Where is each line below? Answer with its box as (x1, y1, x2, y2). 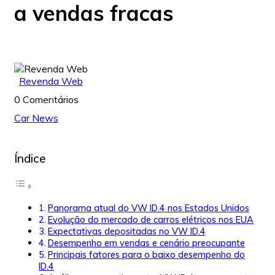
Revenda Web (19, 75, 83, 87)
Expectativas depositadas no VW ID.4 (47, 225, 206, 238)
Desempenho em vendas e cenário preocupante (47, 237, 245, 249)
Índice (14, 151, 46, 166)
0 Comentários (14, 93, 79, 106)
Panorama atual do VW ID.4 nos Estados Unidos (47, 202, 249, 214)
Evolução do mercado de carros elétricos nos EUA (47, 214, 254, 226)
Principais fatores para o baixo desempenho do (47, 249, 245, 261)
